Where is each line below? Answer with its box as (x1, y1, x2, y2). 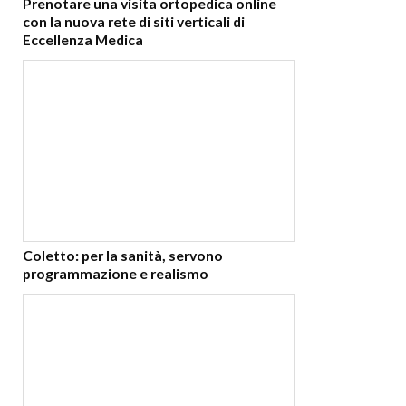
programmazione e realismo (23, 264, 208, 282)
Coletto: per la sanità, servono (23, 246, 223, 264)
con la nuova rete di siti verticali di (23, 12, 245, 30)
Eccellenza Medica (23, 30, 143, 48)
